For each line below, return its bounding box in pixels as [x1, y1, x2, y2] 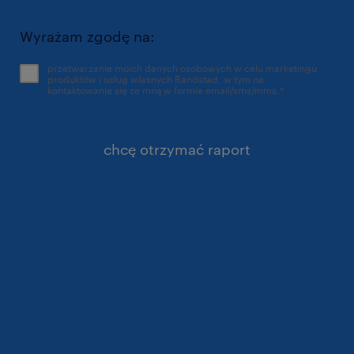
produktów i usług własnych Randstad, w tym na [47, 73, 224, 85]
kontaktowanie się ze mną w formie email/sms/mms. [47, 84, 280, 96]
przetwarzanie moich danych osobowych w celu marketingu [47, 62, 317, 73]
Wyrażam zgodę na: [20, 27, 154, 45]
